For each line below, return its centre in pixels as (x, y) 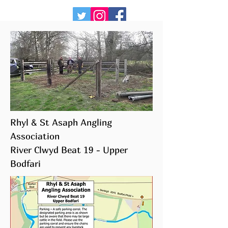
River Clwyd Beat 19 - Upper (69, 150)
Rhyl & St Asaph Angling (61, 122)
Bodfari (25, 163)
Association (35, 136)
